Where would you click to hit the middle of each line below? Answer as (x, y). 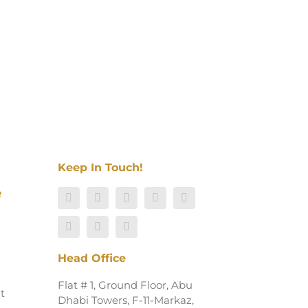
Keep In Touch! (100, 167)
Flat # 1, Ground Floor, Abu (125, 285)
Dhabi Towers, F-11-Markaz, (126, 300)
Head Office (92, 258)
